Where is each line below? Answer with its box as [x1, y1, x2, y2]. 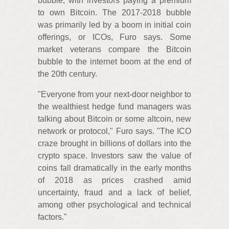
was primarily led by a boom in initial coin [38, 20, 191, 30]
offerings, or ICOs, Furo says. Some [38, 33, 191, 42]
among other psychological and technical [38, 200, 191, 210]
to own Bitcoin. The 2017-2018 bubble [38, 8, 191, 17]
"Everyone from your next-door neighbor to [38, 90, 191, 99]
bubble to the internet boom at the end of [38, 57, 191, 66]
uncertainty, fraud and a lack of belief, [38, 188, 191, 197]
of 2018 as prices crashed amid [38, 176, 191, 185]
